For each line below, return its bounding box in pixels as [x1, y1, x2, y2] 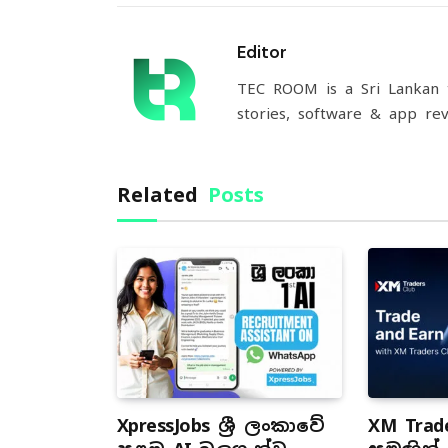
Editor [237, 41, 287, 64]
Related [117, 182, 208, 209]
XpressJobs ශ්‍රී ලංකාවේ [117, 414, 325, 438]
